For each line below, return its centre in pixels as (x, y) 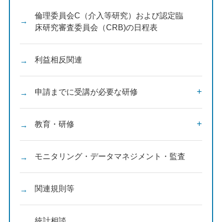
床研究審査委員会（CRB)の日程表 (96, 28)
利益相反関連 (58, 60)
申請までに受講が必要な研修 (86, 92)
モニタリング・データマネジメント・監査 (110, 156)
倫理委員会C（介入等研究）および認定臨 (109, 16)
